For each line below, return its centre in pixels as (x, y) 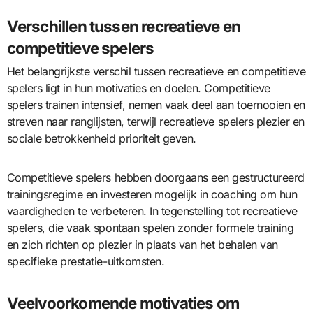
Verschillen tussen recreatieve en (123, 27)
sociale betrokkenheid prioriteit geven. (101, 139)
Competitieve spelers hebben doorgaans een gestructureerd (155, 178)
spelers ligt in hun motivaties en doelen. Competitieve (138, 88)
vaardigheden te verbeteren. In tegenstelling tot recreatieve (152, 211)
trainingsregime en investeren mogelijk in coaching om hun (152, 195)
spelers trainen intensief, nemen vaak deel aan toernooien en (156, 105)
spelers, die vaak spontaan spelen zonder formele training (150, 228)
